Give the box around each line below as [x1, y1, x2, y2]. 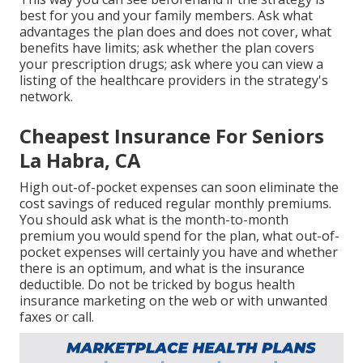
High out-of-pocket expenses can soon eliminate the [19, 177, 339, 196]
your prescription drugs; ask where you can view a [19, 54, 323, 73]
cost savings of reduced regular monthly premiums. [19, 194, 331, 212]
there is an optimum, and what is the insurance [19, 258, 305, 277]
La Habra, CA [19, 146, 141, 173]
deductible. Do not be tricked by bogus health [19, 275, 295, 293]
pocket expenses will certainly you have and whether [19, 242, 338, 261]
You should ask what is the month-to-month [19, 210, 288, 228]
